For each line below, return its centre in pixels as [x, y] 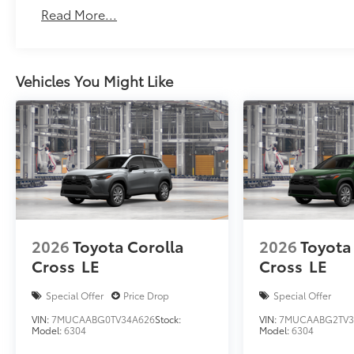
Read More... [79, 13]
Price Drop [146, 296]
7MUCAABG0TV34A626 [103, 319]
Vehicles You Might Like [94, 80]
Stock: [168, 319]
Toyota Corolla [128, 246]
